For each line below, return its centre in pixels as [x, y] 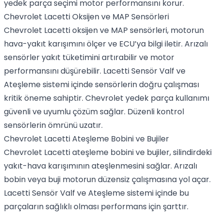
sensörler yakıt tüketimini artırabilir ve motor [89, 57]
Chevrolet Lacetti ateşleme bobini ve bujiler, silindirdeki [108, 152]
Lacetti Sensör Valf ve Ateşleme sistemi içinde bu [96, 193]
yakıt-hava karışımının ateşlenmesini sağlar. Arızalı [101, 166]
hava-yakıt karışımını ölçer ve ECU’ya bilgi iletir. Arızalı [106, 44]
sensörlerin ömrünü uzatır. [53, 125]
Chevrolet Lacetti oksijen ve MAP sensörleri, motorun [104, 30]
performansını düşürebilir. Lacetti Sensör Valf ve [95, 71]
